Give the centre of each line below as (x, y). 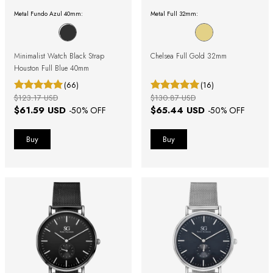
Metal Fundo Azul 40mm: (48, 14)
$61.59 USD (41, 111)
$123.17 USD (36, 98)
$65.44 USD (179, 111)
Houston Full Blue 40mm (51, 69)
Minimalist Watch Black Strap (59, 56)
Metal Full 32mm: (174, 14)
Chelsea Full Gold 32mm (189, 56)
